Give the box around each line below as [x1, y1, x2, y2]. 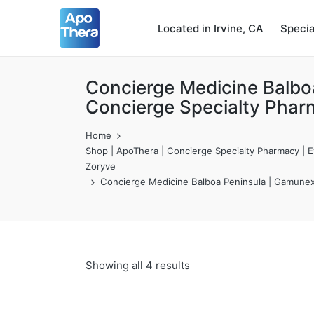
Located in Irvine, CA [157, 21, 264, 35]
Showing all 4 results [86, 259, 190, 272]
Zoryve [86, 161, 116, 172]
